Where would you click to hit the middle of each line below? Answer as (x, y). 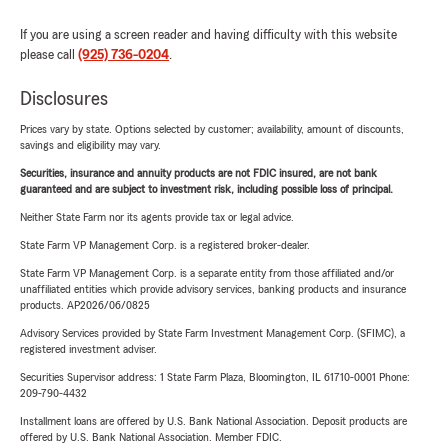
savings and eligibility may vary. (90, 145)
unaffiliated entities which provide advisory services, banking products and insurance (213, 289)
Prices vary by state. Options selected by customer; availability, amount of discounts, (212, 129)
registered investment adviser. (88, 349)
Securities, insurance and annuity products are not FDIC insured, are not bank (198, 173)
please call (49, 55)
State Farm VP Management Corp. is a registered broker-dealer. (165, 245)
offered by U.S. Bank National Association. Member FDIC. (151, 437)
